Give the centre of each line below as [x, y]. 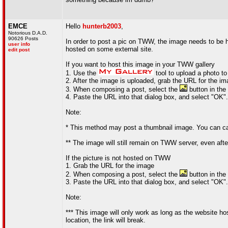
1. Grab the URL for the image [110, 166]
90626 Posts [23, 38]
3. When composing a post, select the [123, 89]
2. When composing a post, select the [123, 174]
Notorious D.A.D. [28, 33]
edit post [19, 50]
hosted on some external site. [109, 49]
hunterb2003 [102, 26]
